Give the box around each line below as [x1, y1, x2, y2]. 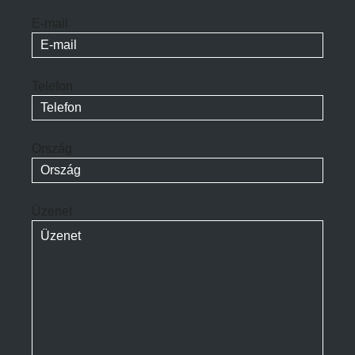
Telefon [32, 78, 73, 93]
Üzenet [32, 204, 72, 218]
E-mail [32, 16, 68, 30]
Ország [32, 141, 72, 155]
